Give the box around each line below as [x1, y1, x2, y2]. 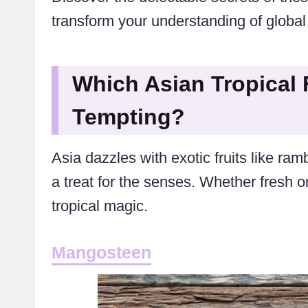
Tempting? [72, 104, 185, 130]
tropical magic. [52, 197, 148, 215]
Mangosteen [52, 243, 151, 263]
